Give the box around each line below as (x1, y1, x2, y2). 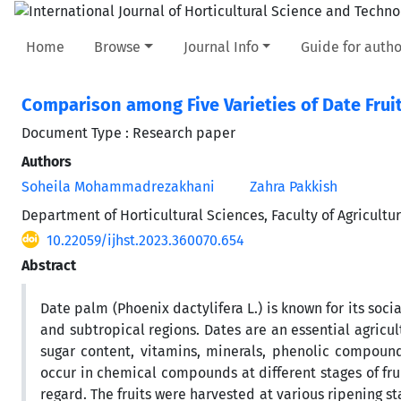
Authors (21, 152, 72, 170)
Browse (94, 38, 141, 55)
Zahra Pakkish (250, 177, 337, 195)
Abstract (21, 256, 76, 274)
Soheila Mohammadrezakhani (21, 177, 215, 195)
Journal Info (183, 38, 259, 55)
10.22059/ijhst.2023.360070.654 (47, 231, 244, 249)
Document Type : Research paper (21, 124, 235, 141)
